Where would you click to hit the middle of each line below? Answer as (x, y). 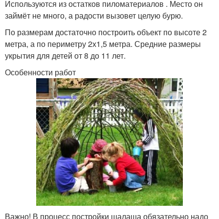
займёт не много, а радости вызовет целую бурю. (94, 15)
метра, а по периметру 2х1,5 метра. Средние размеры (103, 44)
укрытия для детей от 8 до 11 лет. (65, 55)
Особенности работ (40, 72)
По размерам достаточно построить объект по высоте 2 (106, 32)
